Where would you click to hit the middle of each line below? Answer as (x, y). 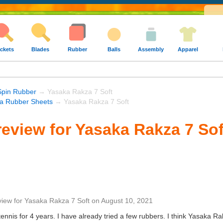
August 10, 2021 (127, 200)
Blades (40, 49)
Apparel (188, 49)
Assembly (151, 49)
